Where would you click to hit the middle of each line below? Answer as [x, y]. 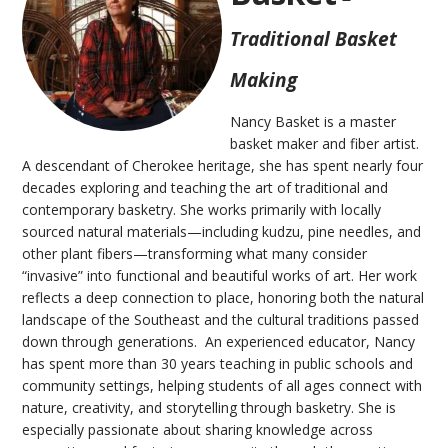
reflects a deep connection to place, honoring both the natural [223, 297]
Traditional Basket [314, 38]
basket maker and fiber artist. [325, 143]
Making [264, 79]
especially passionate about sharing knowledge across [198, 429]
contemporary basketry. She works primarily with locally [202, 209]
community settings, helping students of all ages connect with [222, 385]
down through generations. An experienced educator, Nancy [219, 341]
